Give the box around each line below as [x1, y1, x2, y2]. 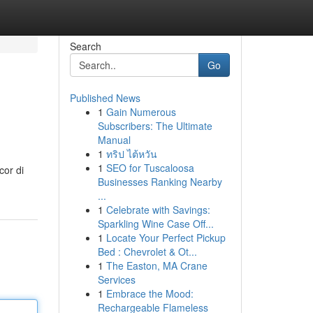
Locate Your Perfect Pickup [105, 231, 226, 245]
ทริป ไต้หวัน [105, 147, 157, 161]
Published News [69, 91, 140, 105]
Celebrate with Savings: [105, 203, 210, 217]
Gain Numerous [105, 105, 176, 119]
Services [97, 272, 136, 286]
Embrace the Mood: [105, 286, 194, 300]
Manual [97, 133, 131, 147]
